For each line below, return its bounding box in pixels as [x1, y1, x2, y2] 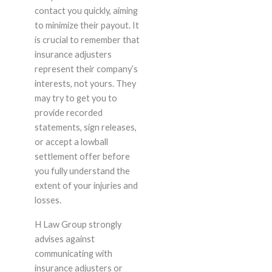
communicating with [34, 248, 112, 259]
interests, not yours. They [34, 78, 136, 89]
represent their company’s [34, 64, 138, 75]
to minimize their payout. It [34, 20, 139, 31]
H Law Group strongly [34, 219, 121, 230]
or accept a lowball [34, 137, 108, 148]
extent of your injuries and [34, 180, 138, 191]
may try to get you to [34, 93, 117, 104]
